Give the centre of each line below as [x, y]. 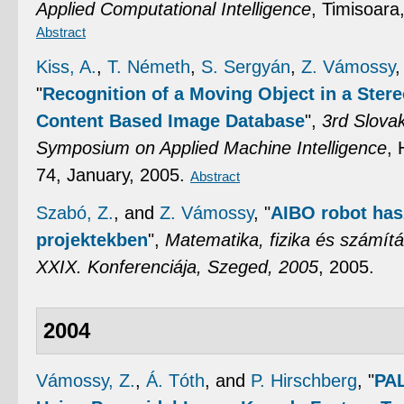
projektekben [92, 239]
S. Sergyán [246, 66]
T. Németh [149, 66]
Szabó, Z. [75, 212]
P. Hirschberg [304, 381]
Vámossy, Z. [86, 381]
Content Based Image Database [170, 120]
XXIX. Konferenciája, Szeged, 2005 [177, 266]
